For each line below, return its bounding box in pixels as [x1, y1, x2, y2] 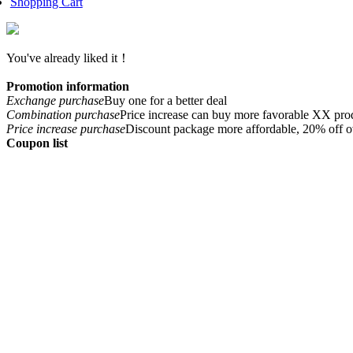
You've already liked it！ [6, 51, 130, 65]
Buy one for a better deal [104, 94, 227, 108]
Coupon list [6, 136, 68, 150]
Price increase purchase [6, 122, 125, 136]
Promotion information [6, 80, 129, 94]
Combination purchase [6, 108, 120, 122]
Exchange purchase [6, 94, 104, 108]
